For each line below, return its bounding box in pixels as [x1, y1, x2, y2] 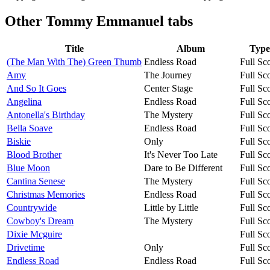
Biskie [7, 136, 31, 146]
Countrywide [7, 202, 57, 213]
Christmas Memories [7, 189, 85, 199]
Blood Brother [7, 149, 61, 160]
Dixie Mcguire [7, 228, 62, 239]
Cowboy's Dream [7, 215, 74, 226]
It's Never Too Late [144, 149, 218, 160]
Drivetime [7, 242, 45, 253]
